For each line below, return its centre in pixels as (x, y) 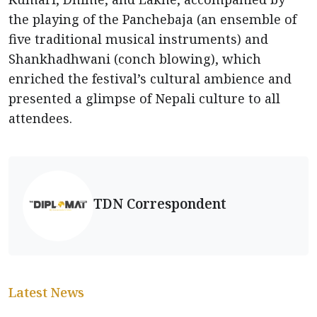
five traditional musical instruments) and (138, 39)
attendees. (40, 119)
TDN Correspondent (160, 203)
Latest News (46, 293)
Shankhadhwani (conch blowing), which (135, 59)
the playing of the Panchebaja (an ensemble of (152, 19)
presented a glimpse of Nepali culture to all (144, 99)
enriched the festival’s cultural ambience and (150, 79)
